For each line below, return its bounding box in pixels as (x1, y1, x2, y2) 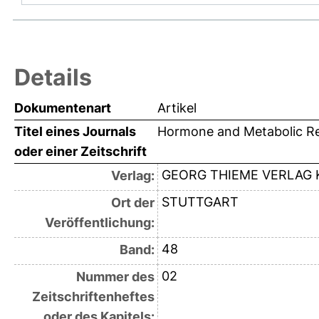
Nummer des (75, 269, 155, 285)
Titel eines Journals (14, 124, 136, 140)
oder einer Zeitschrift (14, 144, 147, 159)
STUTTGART (161, 194, 239, 210)
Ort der (110, 195, 155, 211)
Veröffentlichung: (44, 215, 155, 231)
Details (14, 63, 92, 92)
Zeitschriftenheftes (31, 289, 155, 305)
